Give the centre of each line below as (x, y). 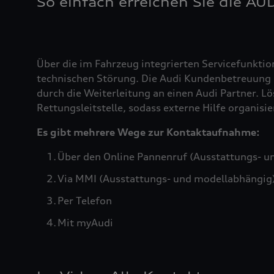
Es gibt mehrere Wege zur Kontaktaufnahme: (148, 132)
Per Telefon (85, 201)
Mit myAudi (85, 223)
